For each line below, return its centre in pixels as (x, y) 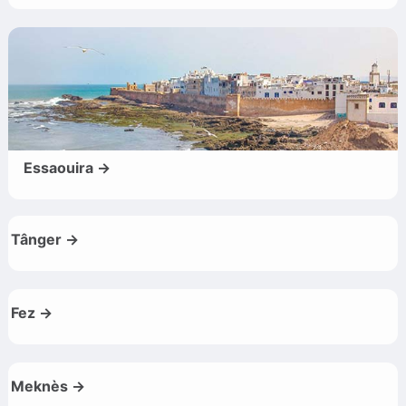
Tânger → (45, 240)
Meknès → (48, 387)
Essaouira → (67, 168)
